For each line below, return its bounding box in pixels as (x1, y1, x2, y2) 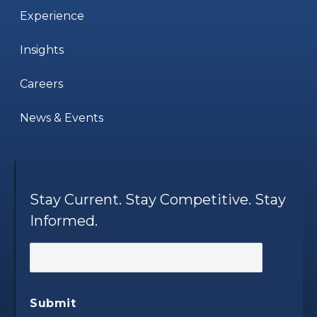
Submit (30, 296, 76, 310)
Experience (20, 8, 84, 23)
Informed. (30, 212, 98, 229)
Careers (20, 76, 63, 91)
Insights (20, 42, 64, 57)
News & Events (20, 110, 103, 125)
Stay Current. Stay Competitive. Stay (30, 190, 286, 208)
